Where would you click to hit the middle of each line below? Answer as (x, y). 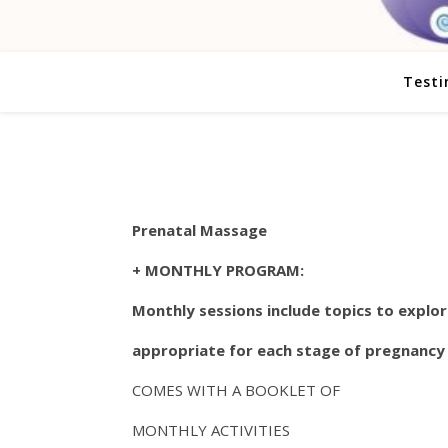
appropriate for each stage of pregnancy (288, 350)
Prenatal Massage (199, 230)
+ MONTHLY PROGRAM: (218, 270)
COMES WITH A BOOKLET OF (236, 390)
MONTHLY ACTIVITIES (211, 430)
